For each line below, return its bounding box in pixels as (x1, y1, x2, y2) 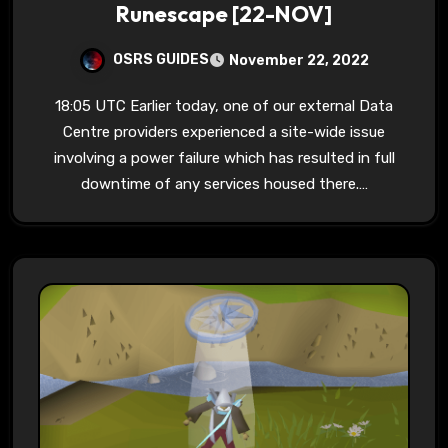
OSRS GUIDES (113, 51, 209, 69)
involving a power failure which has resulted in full (53, 149, 395, 168)
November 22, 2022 (229, 52, 369, 70)
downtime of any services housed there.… (80, 175, 368, 194)
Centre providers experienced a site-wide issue (63, 123, 385, 142)
